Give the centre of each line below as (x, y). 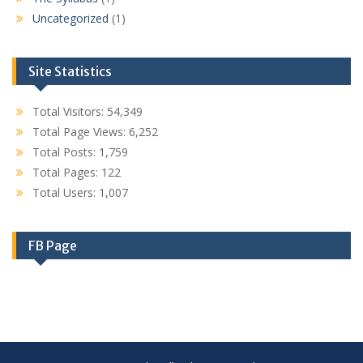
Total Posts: (66, 152)
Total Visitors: (70, 112)
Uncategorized (70, 19)
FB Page (53, 246)
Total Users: (66, 193)
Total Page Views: (81, 132)
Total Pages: (67, 173)
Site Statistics (70, 72)
